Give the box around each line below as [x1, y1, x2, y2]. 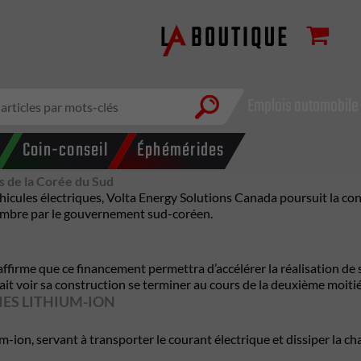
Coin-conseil [22, 136, 108, 165]
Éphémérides [136, 136, 225, 165]
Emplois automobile [247, 93, 359, 120]
